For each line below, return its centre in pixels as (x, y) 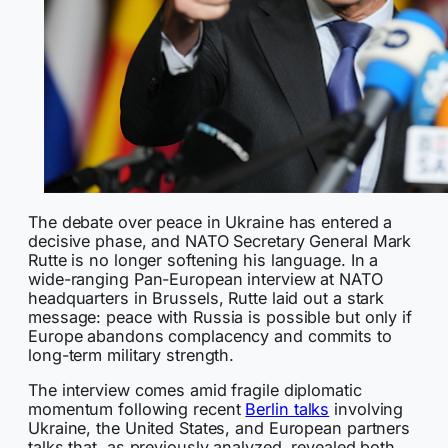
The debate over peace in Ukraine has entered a (210, 221)
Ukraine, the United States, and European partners (219, 428)
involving (366, 409)
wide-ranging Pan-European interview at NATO (205, 278)
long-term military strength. (131, 354)
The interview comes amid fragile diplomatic (195, 390)
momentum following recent (137, 409)
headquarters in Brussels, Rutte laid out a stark (206, 297)
